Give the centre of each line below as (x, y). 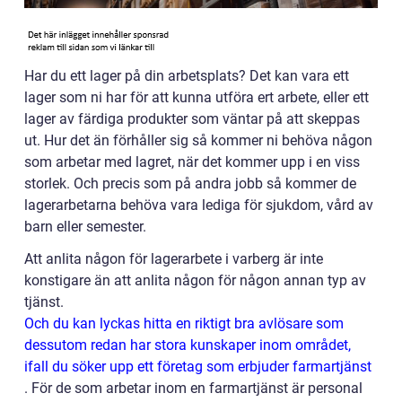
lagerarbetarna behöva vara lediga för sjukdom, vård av (199, 205)
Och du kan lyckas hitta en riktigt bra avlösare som (184, 324)
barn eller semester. (85, 227)
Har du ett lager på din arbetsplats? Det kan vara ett (187, 76)
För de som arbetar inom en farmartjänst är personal (195, 389)
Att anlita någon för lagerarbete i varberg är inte (174, 259)
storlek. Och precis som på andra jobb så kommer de (190, 184)
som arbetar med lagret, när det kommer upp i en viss (192, 162)
